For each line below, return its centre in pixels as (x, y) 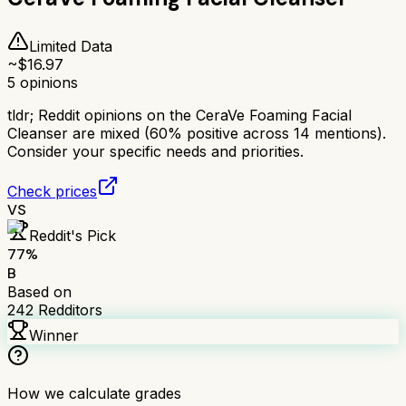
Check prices (52, 191)
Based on (39, 291)
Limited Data (71, 46)
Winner (54, 335)
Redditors (68, 309)
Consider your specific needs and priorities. (155, 151)
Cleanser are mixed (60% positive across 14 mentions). (197, 133)
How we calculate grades (94, 393)
